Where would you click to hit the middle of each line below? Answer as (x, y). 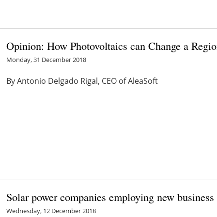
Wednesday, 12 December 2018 (51, 210)
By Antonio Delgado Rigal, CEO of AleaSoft (82, 81)
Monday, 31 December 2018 (46, 59)
